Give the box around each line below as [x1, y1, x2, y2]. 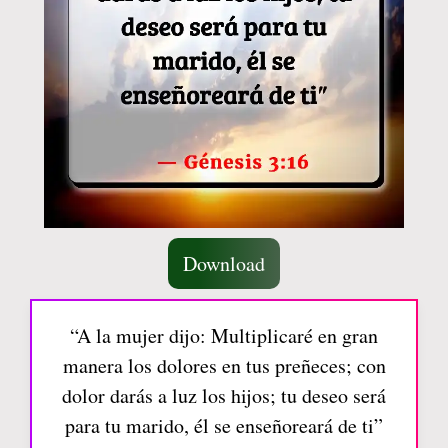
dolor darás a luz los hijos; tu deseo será [62, 382, 386, 410]
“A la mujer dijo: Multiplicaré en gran [70, 322, 378, 350]
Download [183, 250, 265, 278]
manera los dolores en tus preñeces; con [62, 352, 386, 380]
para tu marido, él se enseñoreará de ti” [65, 412, 383, 440]
